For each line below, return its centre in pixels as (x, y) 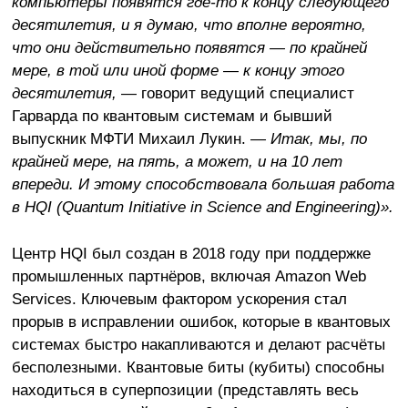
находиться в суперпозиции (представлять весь (185, 390)
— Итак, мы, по (308, 139)
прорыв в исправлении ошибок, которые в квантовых (201, 322)
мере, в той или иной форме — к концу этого (178, 71)
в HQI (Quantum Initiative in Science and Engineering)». (202, 207)
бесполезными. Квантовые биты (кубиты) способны (198, 367)
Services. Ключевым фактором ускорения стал (179, 299)
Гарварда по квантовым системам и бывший (172, 116)
